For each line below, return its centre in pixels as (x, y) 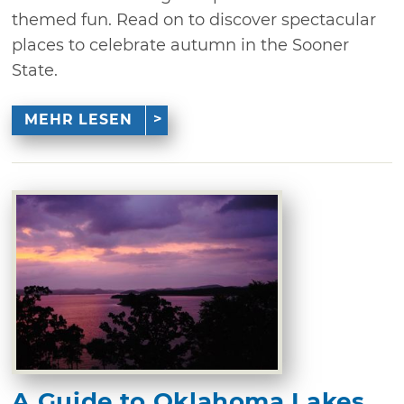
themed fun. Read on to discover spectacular (194, 19)
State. (35, 70)
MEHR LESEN (78, 119)
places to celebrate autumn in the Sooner (181, 45)
